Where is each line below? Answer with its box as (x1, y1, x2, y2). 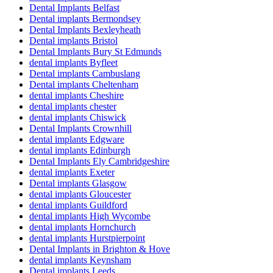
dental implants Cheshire (29, 90, 124, 101)
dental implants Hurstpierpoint (29, 233, 145, 244)
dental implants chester (29, 101, 116, 112)
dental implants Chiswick (29, 112, 126, 123)
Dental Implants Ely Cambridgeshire (29, 156, 169, 167)
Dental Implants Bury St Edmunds (29, 46, 161, 57)
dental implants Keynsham (29, 255, 131, 266)
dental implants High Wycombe (29, 211, 151, 222)
